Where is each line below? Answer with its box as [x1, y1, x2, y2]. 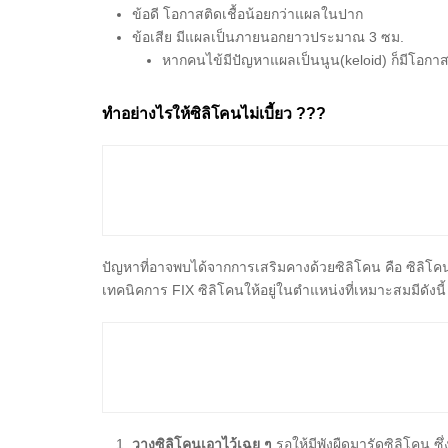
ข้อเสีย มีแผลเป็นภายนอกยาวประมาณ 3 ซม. [132, 28, 404, 45]
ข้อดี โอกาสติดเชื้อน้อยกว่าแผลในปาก [132, 5, 363, 22]
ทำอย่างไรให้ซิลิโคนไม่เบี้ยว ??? [102, 104, 326, 122]
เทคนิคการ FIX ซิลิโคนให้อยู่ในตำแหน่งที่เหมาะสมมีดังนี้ [102, 281, 446, 298]
